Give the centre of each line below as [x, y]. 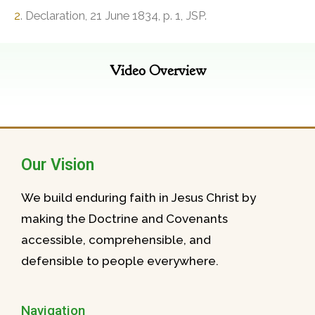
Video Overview [157, 71]
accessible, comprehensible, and [116, 240]
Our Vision [58, 165]
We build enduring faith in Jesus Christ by [139, 198]
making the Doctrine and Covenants [124, 219]
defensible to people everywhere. [120, 261]
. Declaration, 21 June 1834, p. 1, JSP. [114, 16]
